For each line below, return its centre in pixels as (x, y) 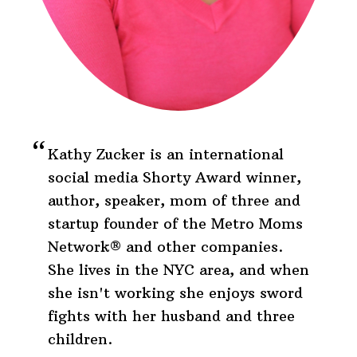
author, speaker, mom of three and (174, 201)
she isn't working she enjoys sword (175, 293)
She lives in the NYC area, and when (178, 270)
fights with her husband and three (171, 316)
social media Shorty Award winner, (175, 178)
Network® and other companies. (165, 247)
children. (80, 339)
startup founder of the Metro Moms (175, 224)
